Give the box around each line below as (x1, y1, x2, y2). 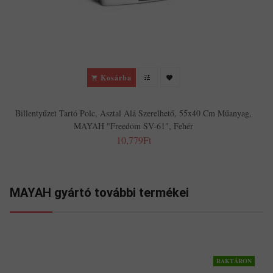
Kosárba (101, 72, 132, 83)
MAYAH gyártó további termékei (10, 185, 189, 200)
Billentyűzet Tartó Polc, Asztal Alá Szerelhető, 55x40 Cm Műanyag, (15, 107, 252, 119)
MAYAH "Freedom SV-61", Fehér (74, 120, 193, 132)
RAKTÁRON (216, 257, 252, 266)
